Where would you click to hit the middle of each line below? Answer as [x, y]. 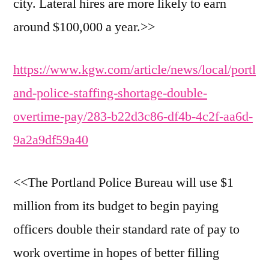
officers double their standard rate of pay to [126, 230]
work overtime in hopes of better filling [116, 253]
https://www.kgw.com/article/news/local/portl [134, 70]
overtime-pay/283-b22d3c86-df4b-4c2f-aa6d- [133, 117]
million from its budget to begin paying [116, 206]
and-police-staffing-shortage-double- [110, 93]
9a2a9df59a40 [51, 140]
